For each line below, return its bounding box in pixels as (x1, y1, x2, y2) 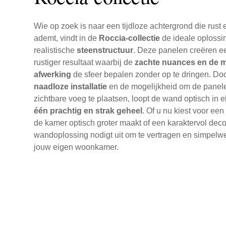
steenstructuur (77, 46, 133, 55)
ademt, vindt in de (34, 34, 99, 43)
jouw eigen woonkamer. (34, 143, 119, 152)
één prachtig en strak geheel (34, 106, 142, 116)
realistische (34, 46, 77, 55)
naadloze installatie (34, 82, 107, 91)
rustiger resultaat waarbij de (34, 58, 135, 67)
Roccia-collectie (99, 34, 160, 43)
